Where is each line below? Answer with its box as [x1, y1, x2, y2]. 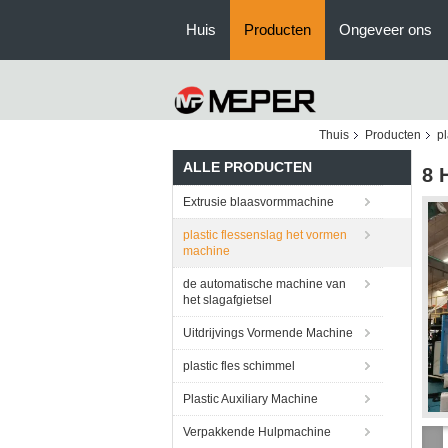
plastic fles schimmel [183, 359, 295, 373]
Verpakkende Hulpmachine [183, 425, 331, 439]
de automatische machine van [183, 277, 346, 291]
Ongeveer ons [339, 21, 432, 38]
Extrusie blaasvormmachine [183, 195, 334, 209]
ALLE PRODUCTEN [183, 159, 312, 175]
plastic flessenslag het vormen [183, 228, 347, 242]
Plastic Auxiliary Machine [183, 392, 318, 406]
